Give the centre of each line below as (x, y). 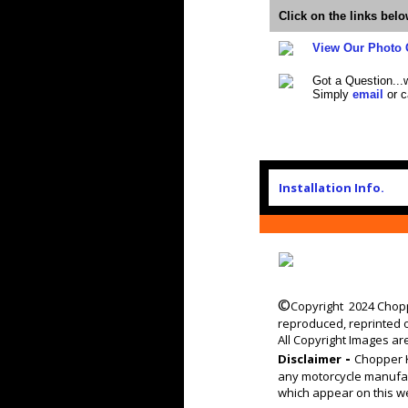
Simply (332, 94)
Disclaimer (310, 359)
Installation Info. (331, 188)
